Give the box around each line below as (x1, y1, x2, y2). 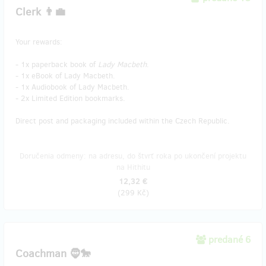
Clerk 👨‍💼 (15, 5, 65, 19)
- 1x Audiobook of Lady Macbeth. (15, 82, 129, 92)
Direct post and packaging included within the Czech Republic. (15, 116, 230, 126)
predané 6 (208, 233, 251, 246)
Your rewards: (15, 37, 62, 47)
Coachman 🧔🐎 (15, 246, 91, 261)
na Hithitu (116, 162, 150, 172)
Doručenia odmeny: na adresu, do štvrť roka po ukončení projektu (20, 151, 246, 161)
